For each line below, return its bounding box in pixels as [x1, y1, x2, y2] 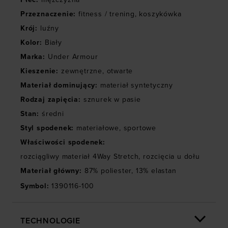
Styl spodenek [20, 124, 72, 133]
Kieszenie [20, 67, 56, 76]
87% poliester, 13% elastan [84, 166, 177, 176]
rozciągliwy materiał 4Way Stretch [20, 152, 139, 161]
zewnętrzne [61, 67, 103, 76]
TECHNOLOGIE [20, 216, 80, 226]
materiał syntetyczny [100, 81, 174, 90]
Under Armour [47, 52, 98, 62]
